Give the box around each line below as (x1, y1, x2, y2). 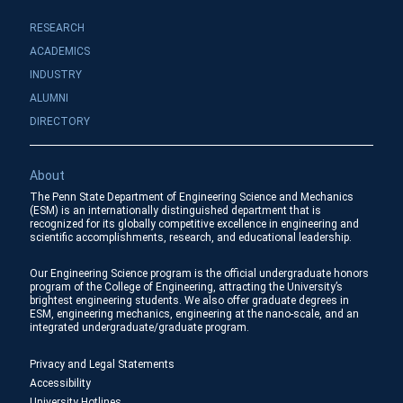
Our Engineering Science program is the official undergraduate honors (29, 267, 369, 281)
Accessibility (29, 377, 91, 390)
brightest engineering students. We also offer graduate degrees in (29, 294, 349, 308)
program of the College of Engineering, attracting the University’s (29, 281, 343, 294)
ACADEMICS (29, 45, 90, 58)
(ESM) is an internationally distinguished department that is (29, 204, 321, 218)
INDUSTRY (29, 68, 82, 82)
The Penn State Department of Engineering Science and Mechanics (29, 191, 354, 204)
